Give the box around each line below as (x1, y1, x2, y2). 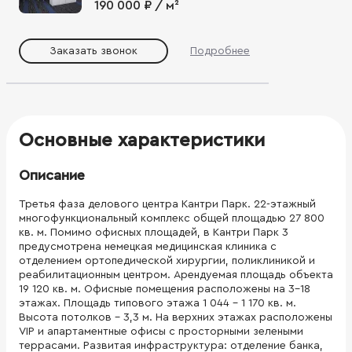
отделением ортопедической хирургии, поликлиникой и (19, 255, 315, 266)
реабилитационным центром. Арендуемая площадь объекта (19, 269, 333, 280)
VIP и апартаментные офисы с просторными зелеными (19, 325, 303, 337)
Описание (19, 167, 85, 182)
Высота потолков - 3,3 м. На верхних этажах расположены (19, 311, 332, 323)
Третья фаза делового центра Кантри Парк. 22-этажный (19, 198, 316, 210)
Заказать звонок (49, 45, 137, 57)
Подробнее (190, 45, 250, 57)
